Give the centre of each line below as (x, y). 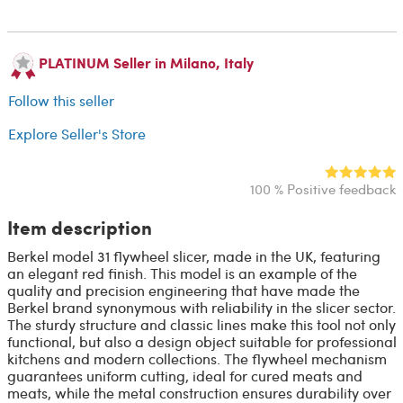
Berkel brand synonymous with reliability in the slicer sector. (201, 307)
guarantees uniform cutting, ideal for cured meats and (184, 375)
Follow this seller (61, 101)
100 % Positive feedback (323, 188)
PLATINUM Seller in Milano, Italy (146, 62)
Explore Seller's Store (77, 134)
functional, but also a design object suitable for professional (201, 341)
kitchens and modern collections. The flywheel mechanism (197, 358)
